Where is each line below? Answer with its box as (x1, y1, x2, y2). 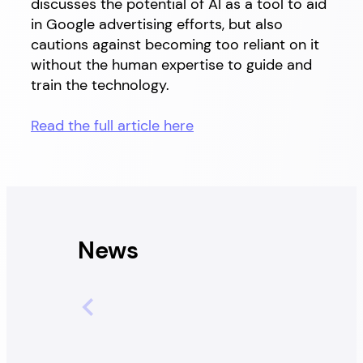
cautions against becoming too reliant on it (31, 35, 319, 54)
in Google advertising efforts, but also (31, 15, 283, 34)
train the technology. (31, 75, 173, 95)
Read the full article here (31, 116, 194, 135)
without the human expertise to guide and (31, 55, 312, 75)
